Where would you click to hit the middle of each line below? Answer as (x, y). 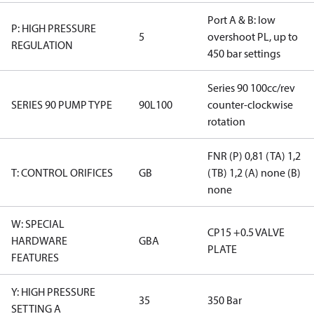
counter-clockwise (250, 104)
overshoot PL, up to (253, 36)
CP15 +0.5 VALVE (246, 232)
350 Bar (225, 300)
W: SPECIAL (38, 224)
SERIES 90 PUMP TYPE (62, 104)
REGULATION (42, 45)
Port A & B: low (241, 20)
